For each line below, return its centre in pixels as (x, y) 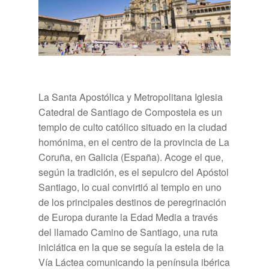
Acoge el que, (193, 157)
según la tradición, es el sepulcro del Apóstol (134, 172)
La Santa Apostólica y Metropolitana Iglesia (131, 97)
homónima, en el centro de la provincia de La (134, 142)
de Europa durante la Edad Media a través (128, 217)
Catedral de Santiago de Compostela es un (130, 112)
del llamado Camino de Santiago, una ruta (128, 232)
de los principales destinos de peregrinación (132, 202)
